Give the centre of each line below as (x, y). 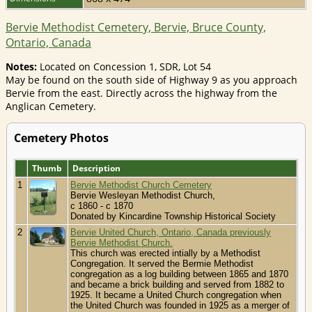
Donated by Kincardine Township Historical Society (174, 217)
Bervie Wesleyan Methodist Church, (143, 196)
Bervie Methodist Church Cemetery (141, 185)
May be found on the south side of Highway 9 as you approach (151, 80)
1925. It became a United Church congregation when (176, 295)
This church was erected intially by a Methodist (165, 253)
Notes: (21, 67)
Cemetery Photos (61, 138)
